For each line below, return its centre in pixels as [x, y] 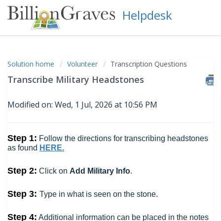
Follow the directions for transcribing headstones [123, 138]
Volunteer [82, 64]
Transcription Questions [149, 64]
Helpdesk [147, 15]
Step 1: [22, 138]
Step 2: [22, 171]
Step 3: [22, 194]
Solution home [32, 64]
